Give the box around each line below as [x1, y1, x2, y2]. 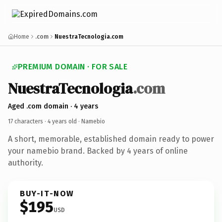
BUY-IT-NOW [20, 188, 74, 198]
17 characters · [8, 117, 48, 125]
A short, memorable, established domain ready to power [8, 134, 214, 144]
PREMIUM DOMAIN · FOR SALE [18, 62, 127, 71]
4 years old [48, 117, 77, 125]
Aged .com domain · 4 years [8, 102, 98, 111]
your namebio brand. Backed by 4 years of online [8, 146, 188, 156]
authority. [8, 158, 43, 167]
